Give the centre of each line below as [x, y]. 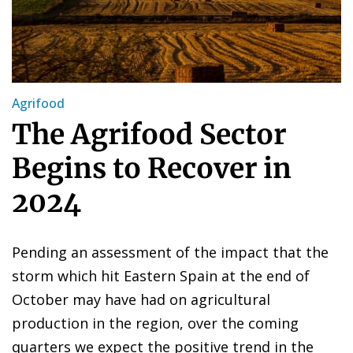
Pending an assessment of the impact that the [170, 252]
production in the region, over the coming [155, 323]
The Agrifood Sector [149, 134]
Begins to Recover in [152, 168]
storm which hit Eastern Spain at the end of [161, 275]
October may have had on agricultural [141, 299]
